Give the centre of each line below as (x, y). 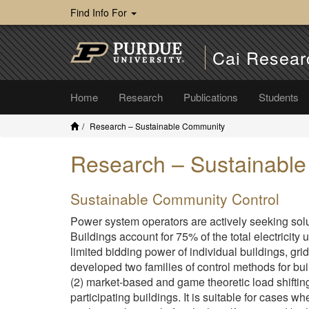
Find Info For (100, 12)
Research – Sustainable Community (157, 126)
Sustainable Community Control (175, 198)
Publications (211, 97)
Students (279, 97)
